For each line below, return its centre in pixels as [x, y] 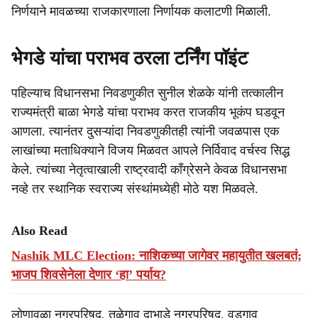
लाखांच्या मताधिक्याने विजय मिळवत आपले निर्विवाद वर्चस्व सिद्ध [150, 150]
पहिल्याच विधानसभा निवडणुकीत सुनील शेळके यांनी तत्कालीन [147, 93]
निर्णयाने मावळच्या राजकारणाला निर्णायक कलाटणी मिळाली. [141, 11]
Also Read [39, 231]
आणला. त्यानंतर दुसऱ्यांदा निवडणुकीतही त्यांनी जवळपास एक [145, 131]
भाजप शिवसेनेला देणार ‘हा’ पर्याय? [89, 275]
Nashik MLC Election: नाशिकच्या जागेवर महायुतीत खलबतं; [157, 256]
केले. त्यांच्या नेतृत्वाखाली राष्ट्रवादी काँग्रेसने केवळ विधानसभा [149, 170]
